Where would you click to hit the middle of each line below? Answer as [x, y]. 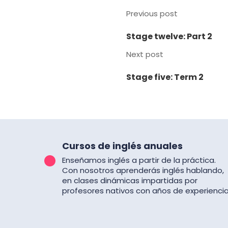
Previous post [152, 13]
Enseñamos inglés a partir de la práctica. [139, 160]
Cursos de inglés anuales [122, 146]
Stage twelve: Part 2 [169, 36]
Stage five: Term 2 [165, 77]
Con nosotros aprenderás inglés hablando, [143, 170]
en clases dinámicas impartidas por [130, 180]
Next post [145, 54]
